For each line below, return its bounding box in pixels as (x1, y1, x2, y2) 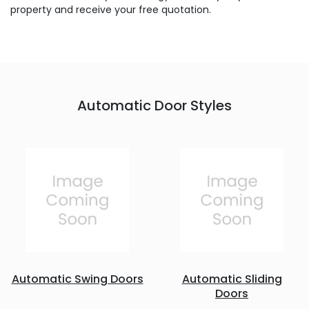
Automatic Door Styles (77, 96, 232, 115)
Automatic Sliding (181, 271, 282, 287)
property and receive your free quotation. (10, 3, 211, 17)
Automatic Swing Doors (11, 271, 143, 287)
